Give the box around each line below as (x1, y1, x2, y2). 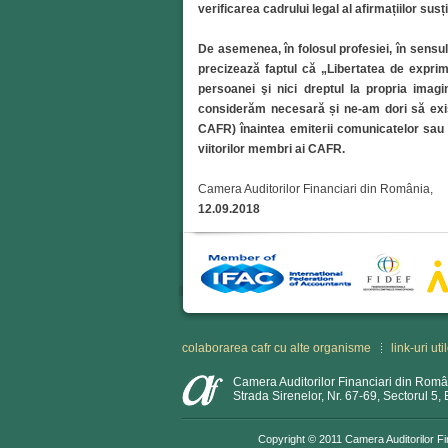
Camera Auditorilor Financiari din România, (198, 181, 433, 196)
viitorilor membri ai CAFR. (198, 141, 345, 156)
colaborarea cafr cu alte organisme (182, 340, 371, 355)
